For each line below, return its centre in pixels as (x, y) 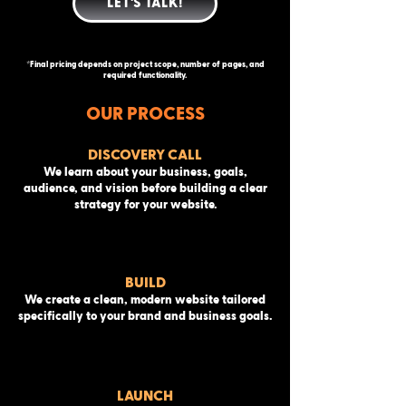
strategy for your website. (145, 205)
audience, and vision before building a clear (145, 189)
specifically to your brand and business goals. (145, 317)
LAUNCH (145, 396)
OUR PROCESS (145, 114)
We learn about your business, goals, (145, 173)
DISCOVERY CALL (145, 155)
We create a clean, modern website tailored (145, 300)
